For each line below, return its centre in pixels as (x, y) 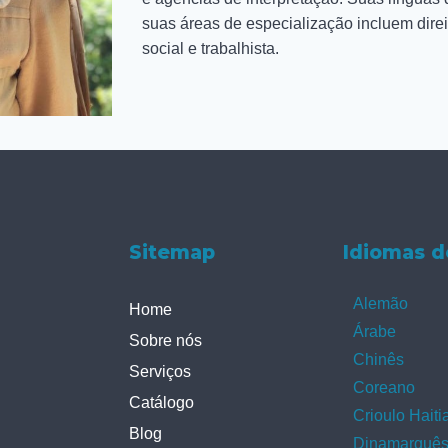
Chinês (379, 359)
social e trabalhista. (210, 48)
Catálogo (162, 402)
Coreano (384, 387)
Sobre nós (166, 340)
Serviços (160, 371)
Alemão (381, 303)
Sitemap (172, 252)
